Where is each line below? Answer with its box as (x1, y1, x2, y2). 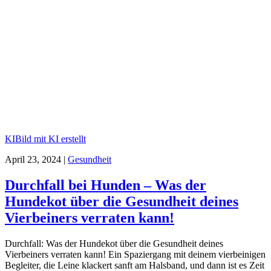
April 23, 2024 (5, 154, 61, 165)
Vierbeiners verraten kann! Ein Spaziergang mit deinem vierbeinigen (5, 249, 266, 260)
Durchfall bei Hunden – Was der (5, 177, 206, 194)
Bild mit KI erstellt (15, 134, 86, 145)
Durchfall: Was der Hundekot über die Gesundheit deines (5, 238, 223, 249)
